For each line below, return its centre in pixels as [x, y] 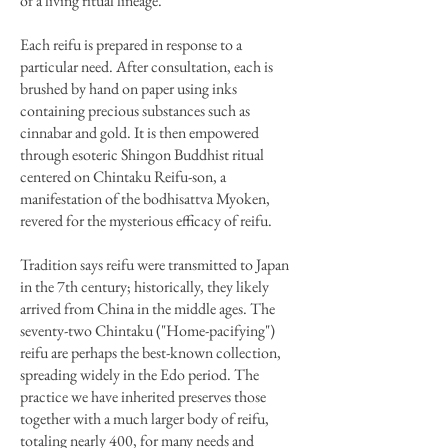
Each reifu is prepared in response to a [131, 44]
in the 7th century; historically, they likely [144, 286]
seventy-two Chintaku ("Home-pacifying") [147, 330]
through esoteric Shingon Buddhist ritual [142, 154]
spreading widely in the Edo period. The [139, 374]
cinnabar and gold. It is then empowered [139, 132]
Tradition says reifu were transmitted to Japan [154, 264]
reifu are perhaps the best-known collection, [150, 352]
